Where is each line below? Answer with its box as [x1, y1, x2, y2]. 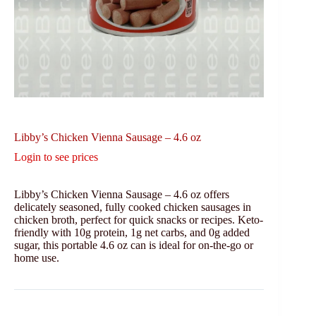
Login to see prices [14, 150, 98, 163]
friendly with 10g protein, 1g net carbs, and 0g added [14, 226, 250, 238]
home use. [14, 251, 59, 264]
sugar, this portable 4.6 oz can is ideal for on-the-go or [14, 238, 253, 251]
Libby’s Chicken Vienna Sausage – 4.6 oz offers [14, 188, 229, 200]
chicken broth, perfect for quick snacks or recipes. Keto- [14, 213, 263, 226]
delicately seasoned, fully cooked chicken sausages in [14, 200, 251, 213]
